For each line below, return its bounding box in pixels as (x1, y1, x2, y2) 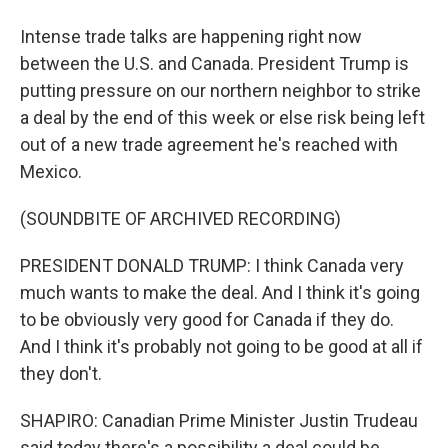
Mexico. (20, 161, 82, 182)
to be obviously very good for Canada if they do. (20, 309, 394, 330)
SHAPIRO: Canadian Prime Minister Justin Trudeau (20, 410, 418, 431)
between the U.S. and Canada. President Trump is (20, 53, 409, 74)
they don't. (20, 363, 102, 384)
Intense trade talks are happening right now (20, 26, 362, 47)
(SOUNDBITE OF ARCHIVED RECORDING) (20, 208, 341, 229)
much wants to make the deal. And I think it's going (20, 282, 420, 303)
